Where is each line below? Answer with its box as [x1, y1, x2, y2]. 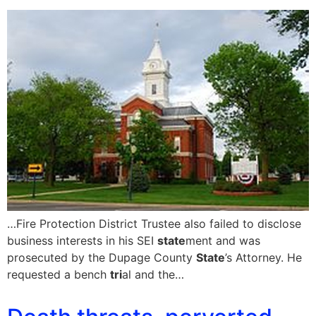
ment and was [186, 233, 260, 248]
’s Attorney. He [225, 250, 302, 265]
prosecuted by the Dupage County [7, 250, 196, 265]
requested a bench [7, 267, 110, 282]
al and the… [122, 267, 184, 282]
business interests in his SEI [7, 233, 157, 248]
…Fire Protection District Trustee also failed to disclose [7, 217, 301, 231]
